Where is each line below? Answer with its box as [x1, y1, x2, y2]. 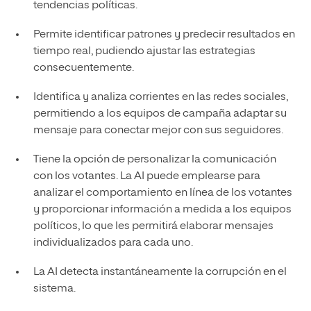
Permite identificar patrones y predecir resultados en [33, 28, 295, 40]
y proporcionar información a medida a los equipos [33, 203, 292, 215]
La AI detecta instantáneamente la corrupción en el [33, 266, 287, 278]
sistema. [33, 283, 76, 294]
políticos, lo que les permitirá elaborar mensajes [33, 220, 274, 232]
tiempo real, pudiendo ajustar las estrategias [33, 45, 255, 57]
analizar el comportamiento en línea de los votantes [33, 187, 292, 199]
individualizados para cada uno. [33, 237, 193, 249]
